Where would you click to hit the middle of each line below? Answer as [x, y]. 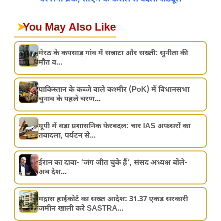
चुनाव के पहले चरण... [70, 99]
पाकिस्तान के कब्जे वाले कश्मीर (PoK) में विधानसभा [114, 90]
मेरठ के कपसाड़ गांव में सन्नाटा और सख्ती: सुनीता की [113, 53]
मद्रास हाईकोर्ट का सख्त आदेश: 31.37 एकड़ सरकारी [113, 199]
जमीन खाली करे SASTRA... [81, 209]
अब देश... [53, 172]
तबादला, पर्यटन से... [67, 136]
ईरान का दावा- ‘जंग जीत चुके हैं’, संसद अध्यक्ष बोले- [113, 163]
